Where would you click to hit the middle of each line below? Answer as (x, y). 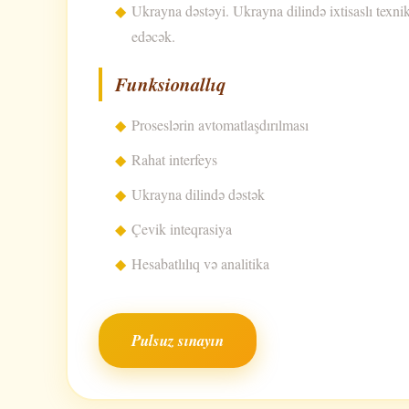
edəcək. (153, 37)
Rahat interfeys (174, 160)
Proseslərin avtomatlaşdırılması (220, 125)
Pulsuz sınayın (178, 341)
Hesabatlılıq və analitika (200, 264)
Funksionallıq (170, 84)
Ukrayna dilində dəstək (198, 194)
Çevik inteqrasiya (182, 229)
